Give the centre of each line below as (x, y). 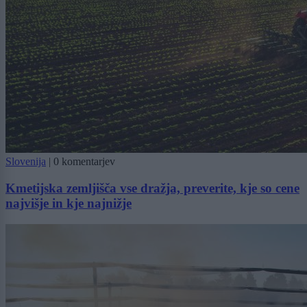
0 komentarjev (84, 162)
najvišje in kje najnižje (69, 204)
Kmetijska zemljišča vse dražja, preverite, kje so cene (152, 188)
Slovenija (26, 162)
